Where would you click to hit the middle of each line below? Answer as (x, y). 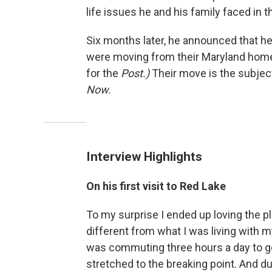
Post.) (136, 73)
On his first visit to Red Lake (156, 186)
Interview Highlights (144, 156)
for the (104, 73)
